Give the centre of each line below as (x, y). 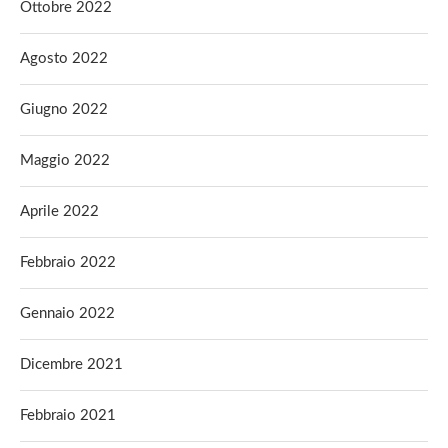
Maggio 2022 (65, 160)
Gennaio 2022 (67, 313)
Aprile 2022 (59, 211)
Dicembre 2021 (71, 364)
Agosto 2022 (64, 58)
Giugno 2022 (64, 109)
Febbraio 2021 (68, 415)
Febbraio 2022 (68, 262)
